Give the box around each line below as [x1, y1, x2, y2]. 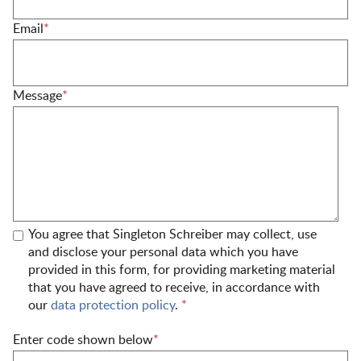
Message [13, 89, 62, 102]
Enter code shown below [13, 334, 153, 346]
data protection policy [51, 299, 175, 312]
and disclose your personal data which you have [28, 246, 298, 259]
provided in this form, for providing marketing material [28, 263, 335, 276]
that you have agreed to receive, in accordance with [28, 281, 320, 294]
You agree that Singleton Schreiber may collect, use [28, 228, 317, 241]
